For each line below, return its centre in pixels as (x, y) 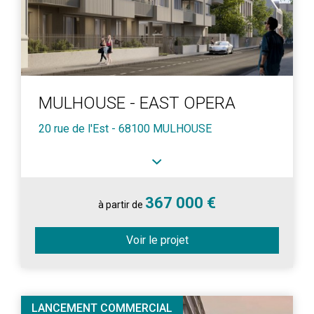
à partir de (122, 205)
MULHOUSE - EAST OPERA (137, 103)
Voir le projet (157, 240)
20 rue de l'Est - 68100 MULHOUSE (125, 129)
